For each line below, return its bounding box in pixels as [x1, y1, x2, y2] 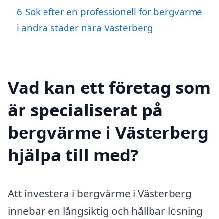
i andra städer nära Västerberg [17, 22, 153, 34]
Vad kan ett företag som [8, 75, 211, 99]
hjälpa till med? [8, 143, 139, 166]
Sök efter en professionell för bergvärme [25, 5, 202, 18]
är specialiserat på [8, 98, 163, 121]
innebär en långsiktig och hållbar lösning [8, 203, 203, 218]
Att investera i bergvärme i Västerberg [8, 186, 192, 200]
